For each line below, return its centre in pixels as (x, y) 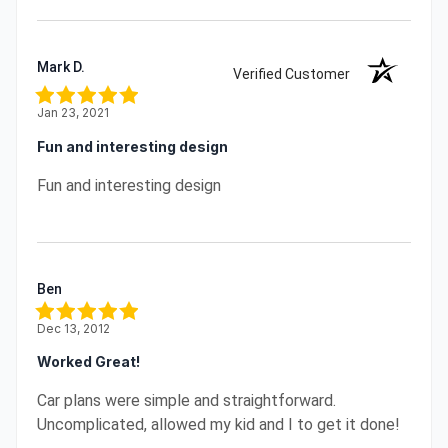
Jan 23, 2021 (73, 113)
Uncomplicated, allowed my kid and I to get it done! (218, 424)
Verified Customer (296, 74)
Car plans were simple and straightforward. (186, 400)
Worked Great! (88, 362)
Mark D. (61, 67)
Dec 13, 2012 (73, 328)
